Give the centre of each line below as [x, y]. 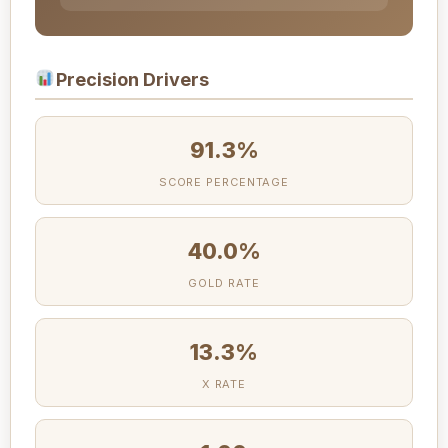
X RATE [224, 383]
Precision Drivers [132, 79]
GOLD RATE [224, 282]
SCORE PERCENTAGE [224, 181]
